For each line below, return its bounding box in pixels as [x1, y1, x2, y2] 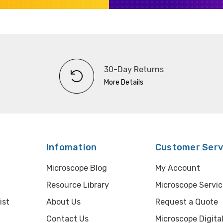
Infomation [46, 141, 97, 153]
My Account [155, 163, 200, 173]
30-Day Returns [104, 64, 164, 74]
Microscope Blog [46, 163, 107, 173]
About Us [46, 197, 81, 207]
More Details [104, 78, 143, 87]
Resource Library [46, 180, 109, 190]
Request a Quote [155, 197, 218, 207]
